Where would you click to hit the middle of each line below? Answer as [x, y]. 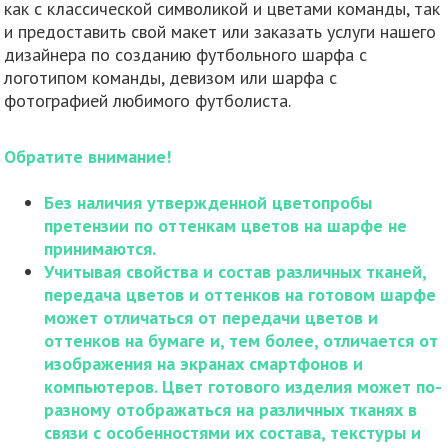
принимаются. [100, 248]
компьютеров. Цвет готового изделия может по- [243, 386]
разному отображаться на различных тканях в [231, 409]
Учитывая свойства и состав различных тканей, [235, 271]
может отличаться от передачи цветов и [211, 317]
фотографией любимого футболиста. [148, 100]
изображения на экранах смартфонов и [204, 363]
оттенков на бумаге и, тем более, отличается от [241, 340]
